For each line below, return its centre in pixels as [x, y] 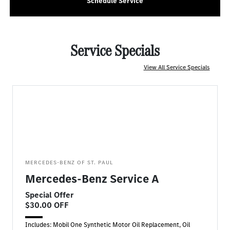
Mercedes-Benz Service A [92, 179]
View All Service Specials [177, 67]
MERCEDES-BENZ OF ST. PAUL [70, 162]
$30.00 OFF [47, 205]
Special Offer [50, 195]
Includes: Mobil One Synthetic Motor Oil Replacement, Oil [108, 225]
